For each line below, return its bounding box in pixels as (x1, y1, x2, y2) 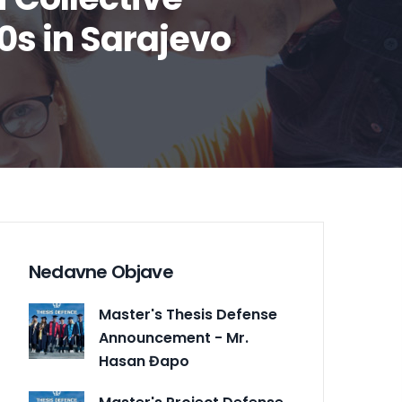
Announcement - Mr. (99, 328, 249, 349)
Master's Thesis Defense (99, 304, 277, 326)
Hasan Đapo (99, 351, 189, 372)
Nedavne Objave (29, 259, 173, 285)
